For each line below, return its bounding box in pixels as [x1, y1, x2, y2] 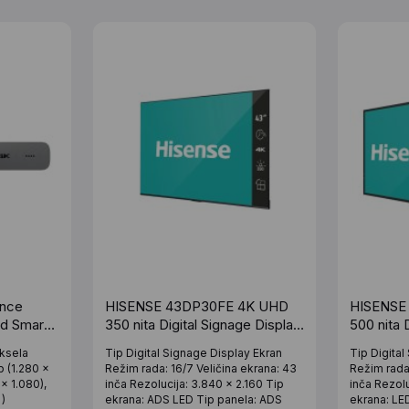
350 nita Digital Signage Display [104, 315, 300, 333]
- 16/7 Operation [104, 333, 205, 351]
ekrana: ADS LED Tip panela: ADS [104, 392, 282, 406]
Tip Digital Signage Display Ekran [104, 345, 282, 360]
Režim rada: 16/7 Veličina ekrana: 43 [104, 361, 297, 375]
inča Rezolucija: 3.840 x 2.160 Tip [104, 376, 284, 391]
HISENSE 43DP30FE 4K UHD [104, 297, 288, 315]
